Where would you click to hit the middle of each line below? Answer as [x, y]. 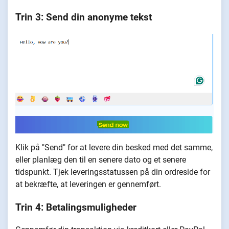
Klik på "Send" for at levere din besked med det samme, [114, 147]
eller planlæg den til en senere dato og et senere [101, 159]
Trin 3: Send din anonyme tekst [84, 18]
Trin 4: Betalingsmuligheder [76, 207]
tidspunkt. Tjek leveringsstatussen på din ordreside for [113, 172]
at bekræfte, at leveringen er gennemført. [88, 184]
